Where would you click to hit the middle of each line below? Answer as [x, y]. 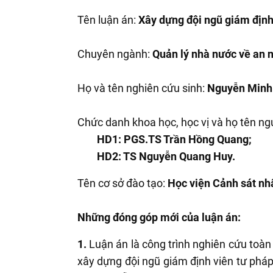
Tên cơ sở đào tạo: [122, 183]
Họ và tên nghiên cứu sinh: [142, 88]
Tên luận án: [108, 20]
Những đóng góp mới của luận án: [159, 218]
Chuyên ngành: [115, 54]
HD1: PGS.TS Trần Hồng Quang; [174, 140]
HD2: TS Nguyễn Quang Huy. [166, 157]
